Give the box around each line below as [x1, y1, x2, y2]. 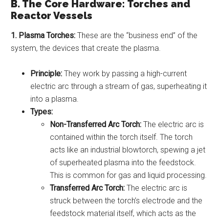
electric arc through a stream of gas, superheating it [30, 81, 207, 91]
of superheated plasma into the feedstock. [50, 157, 197, 167]
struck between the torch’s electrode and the [50, 196, 203, 205]
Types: [30, 107, 53, 116]
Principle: [30, 68, 63, 78]
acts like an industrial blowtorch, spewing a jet [50, 145, 206, 154]
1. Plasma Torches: [11, 30, 76, 40]
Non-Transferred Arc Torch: [50, 119, 142, 129]
